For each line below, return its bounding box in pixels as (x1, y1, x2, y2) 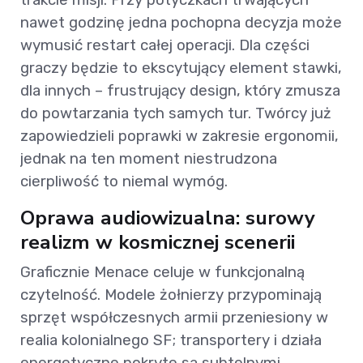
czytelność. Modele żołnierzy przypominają (20, 285, 322, 305)
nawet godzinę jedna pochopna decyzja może (20, 13, 342, 32)
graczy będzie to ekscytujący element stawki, (20, 58, 342, 78)
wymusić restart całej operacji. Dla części (20, 36, 310, 55)
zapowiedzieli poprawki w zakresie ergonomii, (20, 126, 339, 146)
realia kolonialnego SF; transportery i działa (20, 331, 322, 350)
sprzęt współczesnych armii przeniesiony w (20, 308, 328, 327)
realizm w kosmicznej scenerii (20, 228, 295, 257)
